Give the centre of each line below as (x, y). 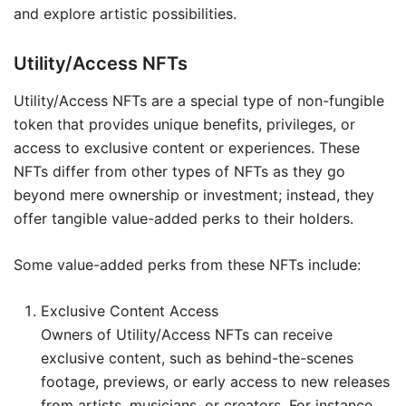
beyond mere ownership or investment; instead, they (194, 194)
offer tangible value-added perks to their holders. (184, 218)
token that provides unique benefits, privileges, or (184, 124)
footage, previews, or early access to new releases (215, 381)
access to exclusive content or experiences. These (187, 147)
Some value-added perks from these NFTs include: (187, 264)
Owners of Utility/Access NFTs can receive (187, 334)
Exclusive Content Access (130, 310)
